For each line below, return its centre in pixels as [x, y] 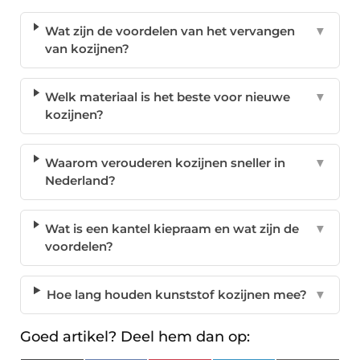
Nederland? [81, 181]
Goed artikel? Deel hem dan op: [135, 337]
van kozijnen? [87, 49]
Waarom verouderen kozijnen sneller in [166, 163]
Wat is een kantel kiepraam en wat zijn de [172, 229]
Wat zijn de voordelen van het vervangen [170, 31]
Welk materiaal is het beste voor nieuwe [168, 97]
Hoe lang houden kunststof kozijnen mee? [177, 295]
